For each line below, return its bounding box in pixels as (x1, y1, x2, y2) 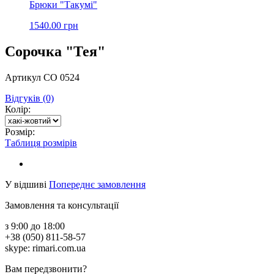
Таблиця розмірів (5, 137, 77, 148)
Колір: (5, 103, 31, 114)
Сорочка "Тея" (5, 43, 105, 59)
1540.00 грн (29, 20, 78, 31)
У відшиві (5, 179, 46, 190)
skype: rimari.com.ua (5, 242, 86, 253)
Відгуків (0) (5, 92, 54, 103)
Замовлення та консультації (5, 199, 119, 210)
